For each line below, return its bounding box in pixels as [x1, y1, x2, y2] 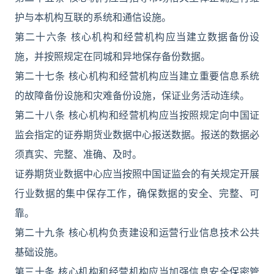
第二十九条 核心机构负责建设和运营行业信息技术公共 [15, 226, 259, 239]
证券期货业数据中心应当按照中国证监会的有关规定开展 [15, 168, 259, 180]
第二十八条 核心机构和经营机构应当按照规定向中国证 [15, 109, 259, 121]
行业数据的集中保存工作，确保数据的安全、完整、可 [15, 187, 259, 199]
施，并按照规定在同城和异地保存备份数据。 [15, 50, 210, 62]
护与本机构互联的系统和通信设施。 [15, 11, 171, 23]
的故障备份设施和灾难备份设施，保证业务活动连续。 [15, 89, 250, 102]
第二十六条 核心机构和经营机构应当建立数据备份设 [15, 31, 259, 43]
